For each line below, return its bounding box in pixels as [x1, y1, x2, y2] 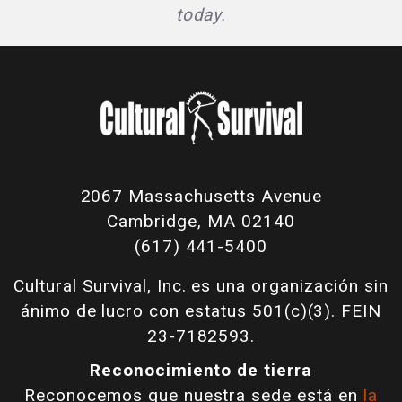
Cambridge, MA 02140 [107, 210, 295, 232]
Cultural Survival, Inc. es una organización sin [13, 275, 389, 296]
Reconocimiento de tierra [89, 359, 313, 380]
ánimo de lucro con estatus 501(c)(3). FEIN [20, 300, 382, 321]
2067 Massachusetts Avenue [80, 185, 322, 206]
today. [175, 4, 227, 25]
